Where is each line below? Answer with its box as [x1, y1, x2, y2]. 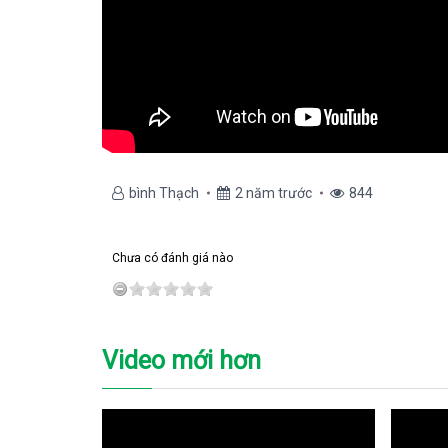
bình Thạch [129, 185, 199, 201]
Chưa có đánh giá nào [112, 251, 233, 265]
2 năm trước [235, 185, 312, 201]
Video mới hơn [102, 346, 261, 375]
